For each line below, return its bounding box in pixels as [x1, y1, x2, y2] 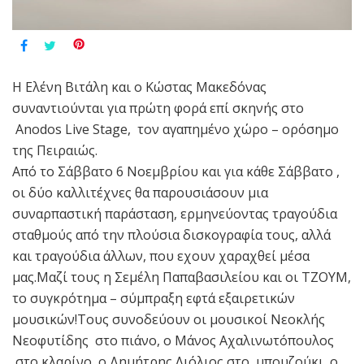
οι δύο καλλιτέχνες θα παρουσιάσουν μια [12, 183, 268, 201]
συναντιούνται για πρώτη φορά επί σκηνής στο [12, 98, 304, 117]
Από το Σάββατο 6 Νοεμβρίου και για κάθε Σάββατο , [12, 162, 340, 180]
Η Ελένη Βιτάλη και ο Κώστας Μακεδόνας [12, 77, 266, 96]
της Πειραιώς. [12, 141, 97, 159]
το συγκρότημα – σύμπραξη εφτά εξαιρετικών [12, 288, 295, 307]
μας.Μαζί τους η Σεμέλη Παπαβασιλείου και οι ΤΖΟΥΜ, [12, 267, 351, 286]
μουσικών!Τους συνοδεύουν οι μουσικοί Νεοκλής [12, 310, 325, 328]
